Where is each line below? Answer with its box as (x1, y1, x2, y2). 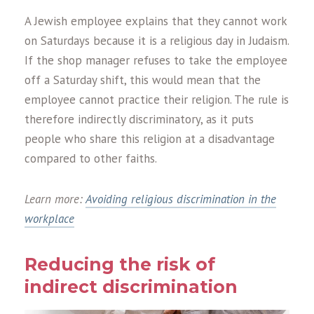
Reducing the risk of (25, 254, 215, 275)
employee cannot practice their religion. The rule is (25, 92, 289, 108)
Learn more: (25, 191, 86, 207)
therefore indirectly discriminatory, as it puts (25, 111, 254, 128)
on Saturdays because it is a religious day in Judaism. (25, 33, 289, 49)
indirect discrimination (25, 276, 238, 298)
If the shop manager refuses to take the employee (25, 53, 287, 69)
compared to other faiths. (25, 151, 157, 167)
